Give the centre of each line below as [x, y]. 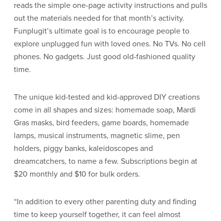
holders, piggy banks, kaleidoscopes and [83, 148]
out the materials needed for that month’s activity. [99, 18]
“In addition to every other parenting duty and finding [105, 202]
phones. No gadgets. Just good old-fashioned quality [105, 56]
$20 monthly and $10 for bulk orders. [77, 174]
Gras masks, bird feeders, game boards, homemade [101, 123]
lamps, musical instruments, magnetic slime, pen [97, 135]
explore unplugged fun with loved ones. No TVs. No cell [110, 44]
